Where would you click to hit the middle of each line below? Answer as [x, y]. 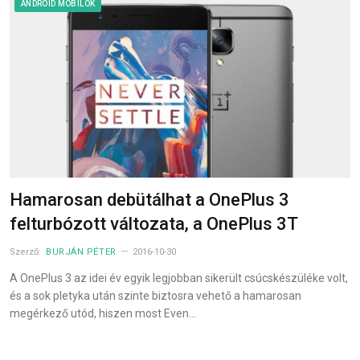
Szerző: [27, 252]
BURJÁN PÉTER [81, 252]
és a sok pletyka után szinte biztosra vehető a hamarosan [155, 296]
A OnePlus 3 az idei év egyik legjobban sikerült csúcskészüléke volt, [179, 278]
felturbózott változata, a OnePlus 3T [154, 224]
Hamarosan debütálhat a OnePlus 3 [149, 200]
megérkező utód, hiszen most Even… [103, 314]
